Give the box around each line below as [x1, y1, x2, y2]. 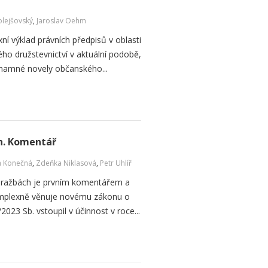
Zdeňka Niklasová [36, 158, 96, 168]
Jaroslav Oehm [36, 16, 86, 26]
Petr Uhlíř [100, 158, 132, 168]
